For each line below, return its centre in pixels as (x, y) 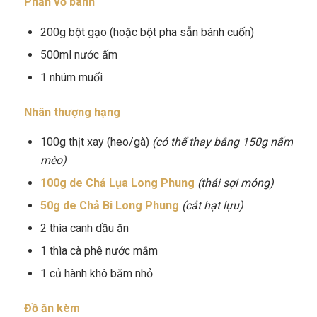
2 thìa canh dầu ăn (84, 229)
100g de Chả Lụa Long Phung (117, 183)
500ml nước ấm (79, 54)
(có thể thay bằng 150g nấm (222, 142)
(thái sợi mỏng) (235, 183)
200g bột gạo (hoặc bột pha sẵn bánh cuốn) (147, 32)
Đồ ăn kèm (52, 309)
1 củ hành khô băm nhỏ (96, 274)
